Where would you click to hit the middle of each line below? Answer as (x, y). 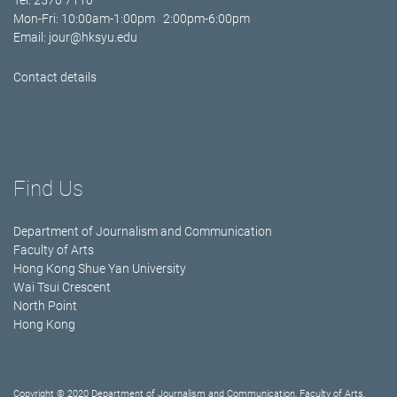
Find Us (48, 189)
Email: (31, 38)
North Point (45, 306)
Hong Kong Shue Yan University (100, 269)
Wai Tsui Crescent (62, 288)
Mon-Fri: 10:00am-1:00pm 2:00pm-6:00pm (132, 19)
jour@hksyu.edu (93, 38)
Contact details (55, 78)
